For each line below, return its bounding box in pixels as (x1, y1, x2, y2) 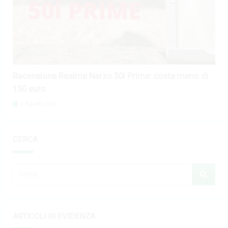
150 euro (13, 83, 46, 94)
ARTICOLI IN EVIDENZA (13, 212, 95, 221)
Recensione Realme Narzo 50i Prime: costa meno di (13, 71, 208, 81)
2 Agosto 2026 (19, 101, 57, 107)
